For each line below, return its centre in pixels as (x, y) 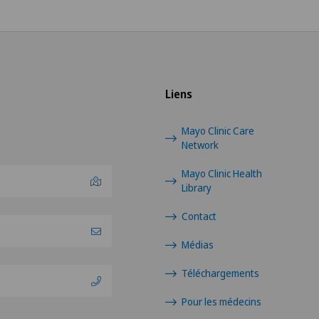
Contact (199, 216)
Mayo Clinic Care (218, 131)
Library (197, 188)
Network (200, 145)
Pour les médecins (222, 302)
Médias (198, 245)
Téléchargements (221, 273)
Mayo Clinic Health (222, 173)
